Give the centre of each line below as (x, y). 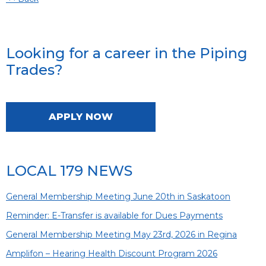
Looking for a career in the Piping (127, 53)
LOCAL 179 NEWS (69, 170)
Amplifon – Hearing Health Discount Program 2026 (112, 253)
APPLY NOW (81, 116)
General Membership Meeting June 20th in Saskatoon (118, 196)
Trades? (34, 70)
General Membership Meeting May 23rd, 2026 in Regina (121, 234)
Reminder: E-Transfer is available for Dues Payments (114, 215)
